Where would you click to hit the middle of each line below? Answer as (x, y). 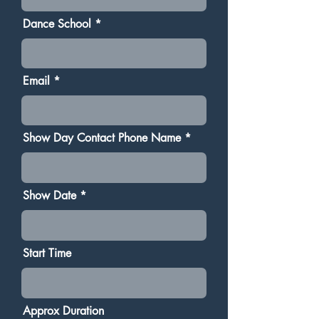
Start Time (47, 253)
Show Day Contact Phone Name (102, 138)
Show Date (49, 195)
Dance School (57, 24)
